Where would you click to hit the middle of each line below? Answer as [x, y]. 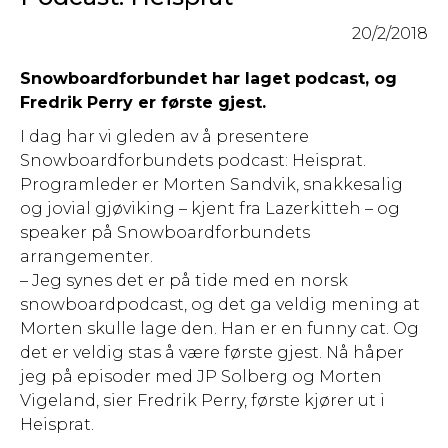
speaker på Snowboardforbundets [165, 233]
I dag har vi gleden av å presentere [164, 137]
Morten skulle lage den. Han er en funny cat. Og [219, 329]
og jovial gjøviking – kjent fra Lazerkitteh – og [210, 209]
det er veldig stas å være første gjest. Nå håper [212, 353]
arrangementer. [86, 257]
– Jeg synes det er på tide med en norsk [184, 281]
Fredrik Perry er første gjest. [143, 103]
